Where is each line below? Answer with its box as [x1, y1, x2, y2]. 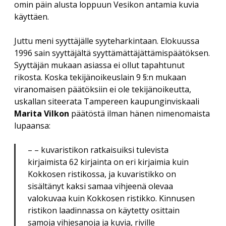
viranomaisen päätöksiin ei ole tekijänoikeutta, [14, 84, 191, 95]
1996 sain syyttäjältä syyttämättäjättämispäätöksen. [14, 47, 210, 59]
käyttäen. [14, 11, 49, 23]
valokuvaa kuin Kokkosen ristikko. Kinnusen [28, 193, 195, 204]
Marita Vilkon [14, 108, 69, 120]
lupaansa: [14, 120, 50, 132]
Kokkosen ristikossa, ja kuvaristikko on [28, 168, 176, 180]
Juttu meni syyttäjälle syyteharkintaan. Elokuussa [14, 35, 199, 47]
